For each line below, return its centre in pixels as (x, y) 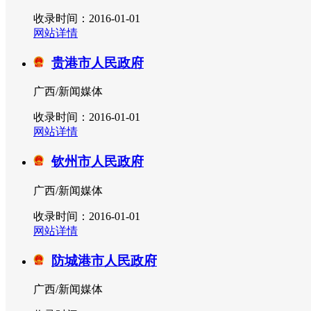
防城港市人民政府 (104, 260)
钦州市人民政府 (98, 162)
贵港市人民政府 (98, 62)
